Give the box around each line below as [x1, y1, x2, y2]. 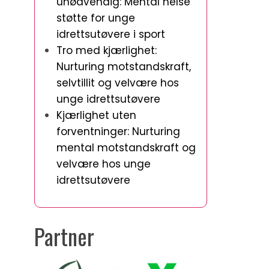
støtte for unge [56, 11, 135, 25]
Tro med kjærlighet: [56, 43, 157, 58]
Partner [34, 220, 94, 253]
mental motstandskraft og [56, 141, 196, 155]
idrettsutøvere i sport [56, 27, 165, 41]
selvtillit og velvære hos [56, 76, 179, 90]
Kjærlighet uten [56, 108, 136, 122]
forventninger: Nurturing [56, 124, 180, 139]
